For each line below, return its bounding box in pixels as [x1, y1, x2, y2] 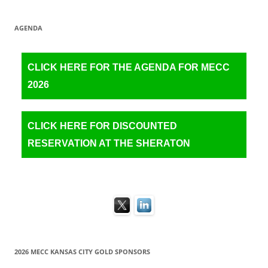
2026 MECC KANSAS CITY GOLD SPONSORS [14, 247, 150, 256]
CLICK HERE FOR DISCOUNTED [28, 121, 177, 131]
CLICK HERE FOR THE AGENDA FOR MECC [28, 62, 230, 72]
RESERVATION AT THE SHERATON [28, 138, 190, 148]
